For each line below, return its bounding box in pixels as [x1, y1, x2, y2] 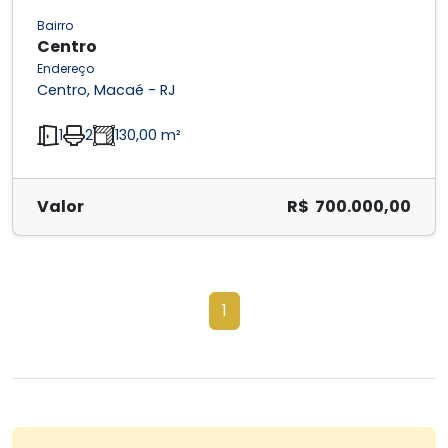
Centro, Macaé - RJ [37, 80, 176, 101]
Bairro [37, 17, 73, 35]
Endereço [37, 60, 94, 78]
